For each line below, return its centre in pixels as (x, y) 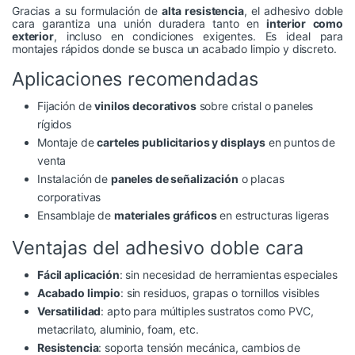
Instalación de (74, 179)
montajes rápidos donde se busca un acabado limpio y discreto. (174, 49)
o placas (261, 179)
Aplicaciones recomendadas (135, 79)
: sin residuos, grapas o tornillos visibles (220, 293)
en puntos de (300, 143)
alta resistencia (203, 11)
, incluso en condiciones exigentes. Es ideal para (198, 36)
